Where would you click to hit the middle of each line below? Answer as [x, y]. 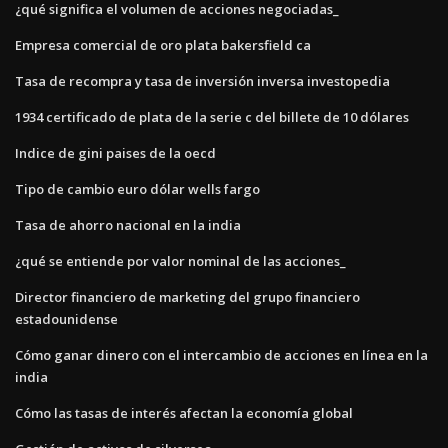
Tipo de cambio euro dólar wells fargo [137, 188]
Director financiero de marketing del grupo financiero [187, 296]
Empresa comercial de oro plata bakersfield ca [163, 44]
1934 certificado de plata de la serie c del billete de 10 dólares [212, 116]
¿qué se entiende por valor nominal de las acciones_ [180, 260]
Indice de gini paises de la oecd [115, 152]
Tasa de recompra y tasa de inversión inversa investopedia [202, 80]
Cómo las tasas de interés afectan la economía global [184, 412]
